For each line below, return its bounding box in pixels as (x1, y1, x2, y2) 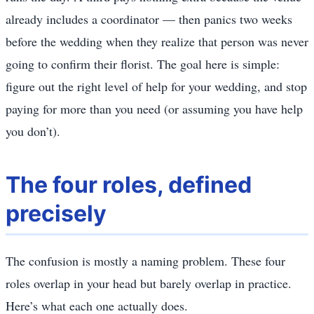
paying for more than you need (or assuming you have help (6, 100, 303, 117)
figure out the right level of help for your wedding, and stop (6, 77, 307, 95)
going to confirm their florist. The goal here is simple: (6, 55, 280, 72)
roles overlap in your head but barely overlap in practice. (6, 274, 292, 292)
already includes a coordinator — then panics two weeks (6, 10, 292, 27)
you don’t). (6, 122, 60, 139)
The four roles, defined (6, 170, 252, 198)
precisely (6, 199, 107, 227)
